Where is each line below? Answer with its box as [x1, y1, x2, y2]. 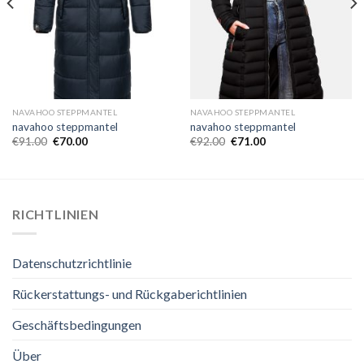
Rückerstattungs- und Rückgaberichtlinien [12, 286, 247, 302]
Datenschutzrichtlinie [12, 255, 132, 271]
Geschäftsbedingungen [12, 317, 141, 333]
